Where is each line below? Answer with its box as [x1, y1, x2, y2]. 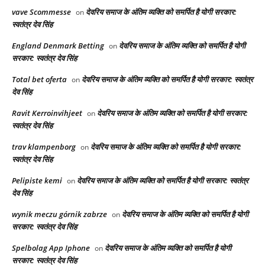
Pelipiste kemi [12, 174, 62, 186]
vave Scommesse [12, 6, 71, 17]
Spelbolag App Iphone [12, 242, 90, 253]
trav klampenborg [12, 141, 76, 152]
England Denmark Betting [12, 40, 104, 51]
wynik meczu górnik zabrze [12, 208, 107, 219]
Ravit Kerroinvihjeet [12, 107, 82, 118]
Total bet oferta [12, 73, 67, 85]
